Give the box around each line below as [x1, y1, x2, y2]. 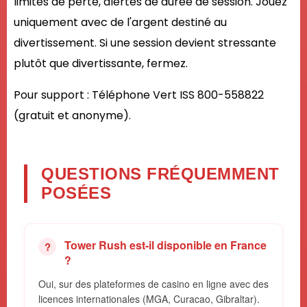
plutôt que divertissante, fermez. [14, 56, 188, 72]
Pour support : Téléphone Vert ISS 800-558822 [14, 87, 264, 103]
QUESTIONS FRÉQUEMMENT [41, 164, 280, 184]
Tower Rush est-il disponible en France [64, 237, 267, 254]
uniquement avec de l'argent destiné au [14, 14, 227, 31]
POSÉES [41, 184, 111, 203]
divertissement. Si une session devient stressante [14, 35, 276, 51]
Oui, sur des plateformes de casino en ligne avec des [38, 277, 269, 291]
